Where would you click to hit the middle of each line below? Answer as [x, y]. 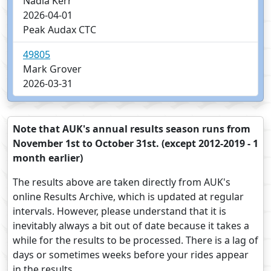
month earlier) [48, 158]
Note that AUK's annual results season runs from [132, 129]
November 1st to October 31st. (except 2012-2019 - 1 [135, 144]
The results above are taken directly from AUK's [122, 182]
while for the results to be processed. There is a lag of [135, 240]
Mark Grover [52, 69]
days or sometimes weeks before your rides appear [131, 255]
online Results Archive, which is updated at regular [128, 197]
